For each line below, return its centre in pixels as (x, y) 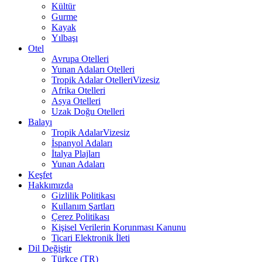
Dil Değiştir (50, 249)
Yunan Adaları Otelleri (93, 70)
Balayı (40, 122)
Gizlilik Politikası (83, 196)
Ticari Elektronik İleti (91, 238)
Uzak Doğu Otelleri (88, 112)
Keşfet (40, 175)
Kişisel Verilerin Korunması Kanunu (119, 227)
